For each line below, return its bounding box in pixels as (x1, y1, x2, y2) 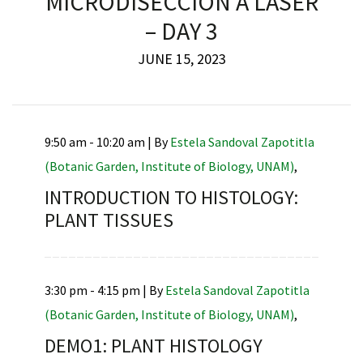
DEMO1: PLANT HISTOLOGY (45, 333, 263, 359)
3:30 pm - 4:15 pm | (45, 282, 149, 299)
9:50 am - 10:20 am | (45, 134, 154, 151)
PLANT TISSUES (45, 207, 173, 233)
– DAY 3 (145, 15, 218, 47)
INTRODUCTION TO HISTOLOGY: (45, 185, 298, 211)
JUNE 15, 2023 (137, 49, 226, 69)
